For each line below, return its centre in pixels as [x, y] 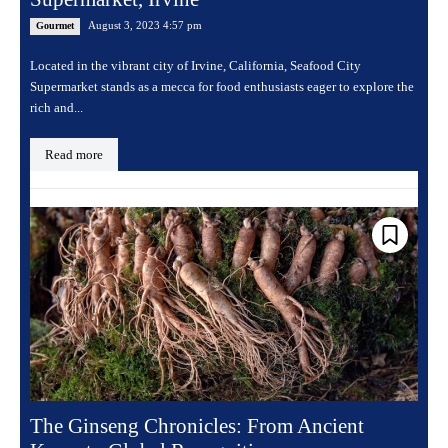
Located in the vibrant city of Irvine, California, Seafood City [195, 66]
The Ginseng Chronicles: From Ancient [197, 426]
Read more [74, 155]
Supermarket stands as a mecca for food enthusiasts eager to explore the [222, 87]
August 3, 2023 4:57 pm [145, 25]
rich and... [56, 108]
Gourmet [55, 26]
